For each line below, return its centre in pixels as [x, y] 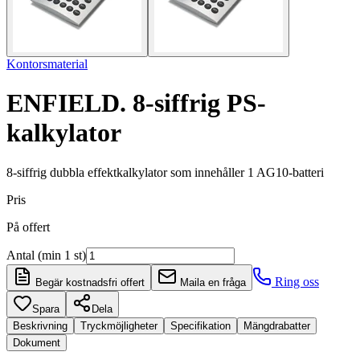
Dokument [37, 342]
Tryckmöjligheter [119, 325]
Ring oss [295, 281]
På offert [28, 227]
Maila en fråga [211, 282]
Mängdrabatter [277, 325]
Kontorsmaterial [47, 64]
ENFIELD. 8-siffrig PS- [136, 103]
